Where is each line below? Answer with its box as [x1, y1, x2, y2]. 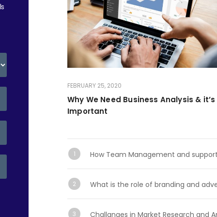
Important [67, 106, 108, 116]
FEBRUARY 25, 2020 [67, 81, 122, 90]
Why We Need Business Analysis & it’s [67, 94, 216, 105]
